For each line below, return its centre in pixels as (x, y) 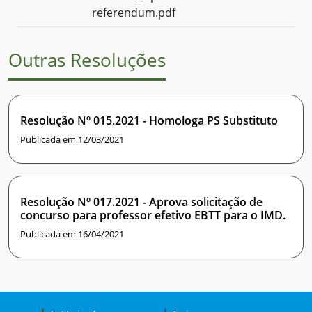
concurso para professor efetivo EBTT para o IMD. (153, 215)
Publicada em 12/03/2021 (72, 140)
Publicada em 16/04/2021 (72, 234)
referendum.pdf (134, 13)
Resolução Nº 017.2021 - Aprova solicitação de (141, 202)
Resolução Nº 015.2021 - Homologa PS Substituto (149, 121)
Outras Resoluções (87, 61)
